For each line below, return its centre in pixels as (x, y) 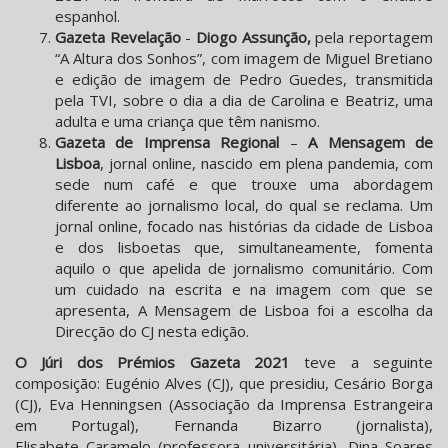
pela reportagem (372, 37)
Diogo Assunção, (253, 37)
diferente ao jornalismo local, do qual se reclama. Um (244, 205)
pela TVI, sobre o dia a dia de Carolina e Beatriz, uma (244, 100)
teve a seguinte (361, 362)
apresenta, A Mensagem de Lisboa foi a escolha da (244, 310)
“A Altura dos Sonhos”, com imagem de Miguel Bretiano (244, 58)
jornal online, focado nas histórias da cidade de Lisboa (244, 226)
